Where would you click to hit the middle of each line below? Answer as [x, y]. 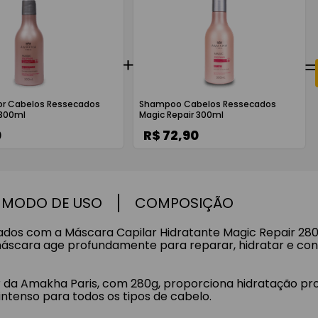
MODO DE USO [52, 203]
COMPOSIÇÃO [184, 203]
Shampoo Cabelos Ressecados [207, 104]
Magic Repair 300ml [181, 115]
